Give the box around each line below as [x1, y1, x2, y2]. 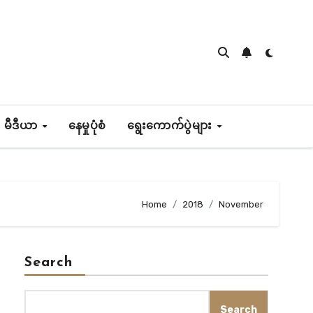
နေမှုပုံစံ [68, 121, 106, 132]
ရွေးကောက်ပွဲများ [126, 121, 216, 132]
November [219, 198, 263, 210]
